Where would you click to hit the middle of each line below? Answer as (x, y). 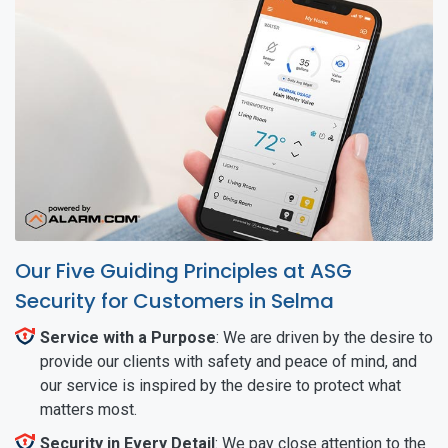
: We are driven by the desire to (324, 337)
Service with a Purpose (128, 337)
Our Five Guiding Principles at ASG (183, 270)
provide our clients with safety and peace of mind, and (228, 361)
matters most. (88, 409)
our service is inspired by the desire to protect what (220, 385)
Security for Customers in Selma (174, 300)
